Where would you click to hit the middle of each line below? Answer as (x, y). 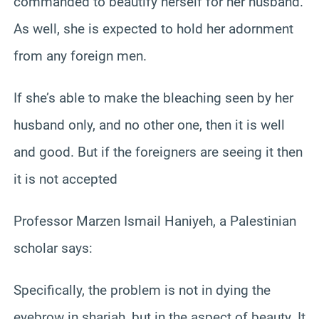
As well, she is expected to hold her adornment (153, 28)
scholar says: (53, 248)
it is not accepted (66, 179)
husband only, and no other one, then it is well (149, 125)
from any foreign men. (80, 56)
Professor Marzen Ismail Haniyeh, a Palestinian (155, 221)
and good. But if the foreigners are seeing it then (158, 152)
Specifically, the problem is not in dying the (142, 290)
